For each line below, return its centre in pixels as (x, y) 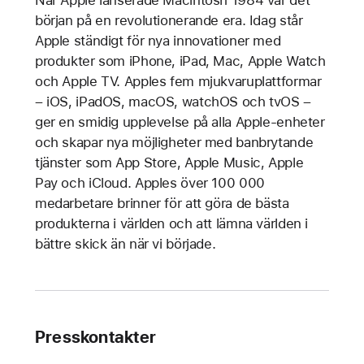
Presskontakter (95, 336)
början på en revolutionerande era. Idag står (169, 20)
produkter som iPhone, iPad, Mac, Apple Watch (180, 61)
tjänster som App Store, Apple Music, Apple (169, 162)
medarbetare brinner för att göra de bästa (162, 203)
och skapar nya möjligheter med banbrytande (174, 142)
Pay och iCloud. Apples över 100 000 (149, 182)
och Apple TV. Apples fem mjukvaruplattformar (178, 81)
